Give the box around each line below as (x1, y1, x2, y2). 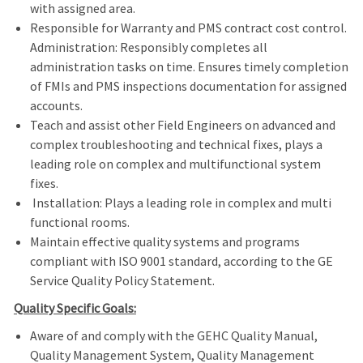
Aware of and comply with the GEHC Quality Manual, (29, 327, 318, 344)
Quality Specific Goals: (13, 300, 136, 317)
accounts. (29, 97, 83, 114)
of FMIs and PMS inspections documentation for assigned (29, 78, 347, 95)
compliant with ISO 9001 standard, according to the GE (29, 253, 333, 270)
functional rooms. (29, 214, 130, 231)
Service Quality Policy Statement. (29, 272, 215, 289)
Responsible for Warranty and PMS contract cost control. (29, 19, 347, 36)
